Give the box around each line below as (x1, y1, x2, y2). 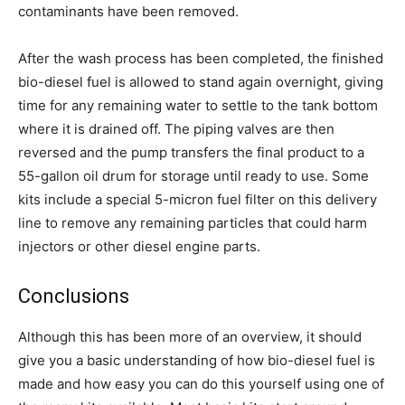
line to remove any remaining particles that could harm (18, 213, 367, 231)
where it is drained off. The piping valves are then (18, 119, 334, 137)
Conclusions (18, 284, 129, 307)
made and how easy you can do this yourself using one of (18, 374, 384, 392)
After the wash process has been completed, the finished (18, 49, 383, 67)
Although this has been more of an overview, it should (18, 327, 362, 345)
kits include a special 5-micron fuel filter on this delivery (18, 190, 377, 208)
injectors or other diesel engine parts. (18, 237, 260, 255)
